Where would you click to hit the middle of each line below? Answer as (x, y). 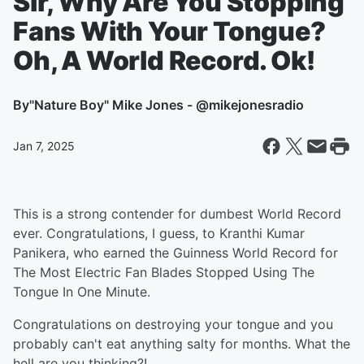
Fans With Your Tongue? (169, 31)
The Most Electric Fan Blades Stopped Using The (164, 272)
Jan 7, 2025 (44, 146)
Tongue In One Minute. (82, 292)
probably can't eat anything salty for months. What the (182, 344)
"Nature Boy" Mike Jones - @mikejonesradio (167, 105)
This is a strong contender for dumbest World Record (177, 214)
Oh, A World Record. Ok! (164, 61)
